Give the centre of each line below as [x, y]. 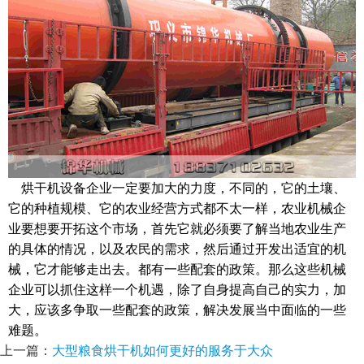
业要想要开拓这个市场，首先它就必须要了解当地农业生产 [177, 228]
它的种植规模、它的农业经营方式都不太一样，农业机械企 [177, 208]
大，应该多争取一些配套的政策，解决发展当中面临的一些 [177, 310]
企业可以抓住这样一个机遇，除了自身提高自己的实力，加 [177, 289]
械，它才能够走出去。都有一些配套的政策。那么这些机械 [177, 269]
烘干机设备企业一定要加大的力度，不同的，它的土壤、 [177, 188]
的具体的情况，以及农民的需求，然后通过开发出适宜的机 [177, 249]
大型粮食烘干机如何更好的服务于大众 [162, 350]
